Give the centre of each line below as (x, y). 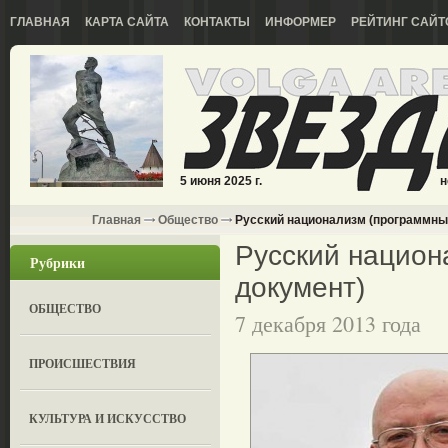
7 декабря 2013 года (328, 323)
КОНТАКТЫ (217, 22)
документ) (300, 287)
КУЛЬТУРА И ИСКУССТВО (108, 418)
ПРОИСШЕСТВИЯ (83, 363)
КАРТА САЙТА (127, 22)
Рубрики (57, 262)
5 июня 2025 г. (221, 181)
